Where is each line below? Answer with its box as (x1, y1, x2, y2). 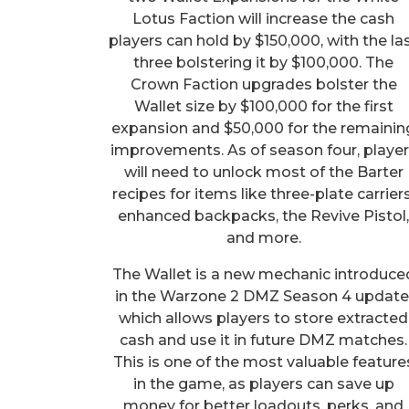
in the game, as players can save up (132, 374, 394, 393)
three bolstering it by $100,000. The (133, 53, 394, 71)
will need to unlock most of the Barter (123, 163, 404, 181)
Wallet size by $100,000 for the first (133, 97, 393, 115)
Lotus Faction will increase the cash (132, 9, 395, 27)
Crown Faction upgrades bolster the (130, 75, 397, 93)
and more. (225, 228, 301, 246)
